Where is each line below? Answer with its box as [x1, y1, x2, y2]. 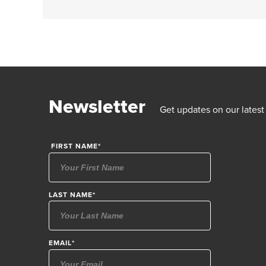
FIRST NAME [49, 141, 98, 152]
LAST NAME [49, 189, 93, 200]
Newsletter [49, 92, 145, 121]
